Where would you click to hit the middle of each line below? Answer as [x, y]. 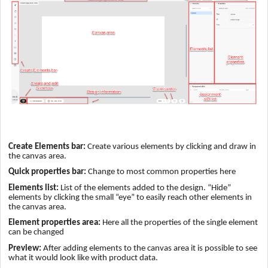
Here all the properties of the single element [179, 223]
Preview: [25, 249]
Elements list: [33, 188]
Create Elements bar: [47, 147]
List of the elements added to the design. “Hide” [145, 188]
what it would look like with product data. [83, 258]
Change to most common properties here [161, 172]
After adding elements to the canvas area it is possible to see [149, 249]
